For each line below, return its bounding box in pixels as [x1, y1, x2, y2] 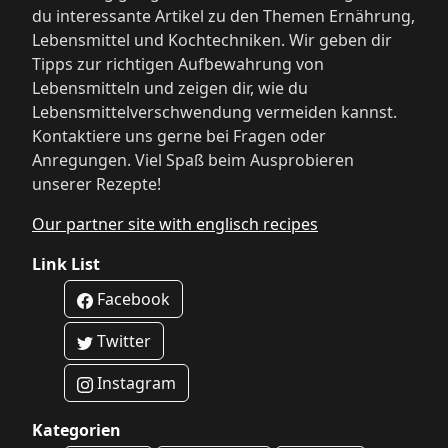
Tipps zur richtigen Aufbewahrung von [32, 53, 324, 76]
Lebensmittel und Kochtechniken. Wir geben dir [32, 29, 392, 52]
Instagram [93, 372, 176, 395]
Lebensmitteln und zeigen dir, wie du [32, 77, 308, 100]
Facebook [93, 288, 170, 311]
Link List [32, 253, 100, 276]
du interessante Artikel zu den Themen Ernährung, [32, 5, 415, 28]
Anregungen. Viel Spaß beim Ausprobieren [32, 149, 354, 172]
